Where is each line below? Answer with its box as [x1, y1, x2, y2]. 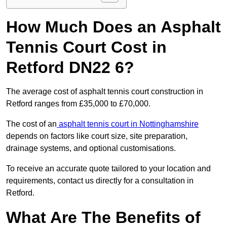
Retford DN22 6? [6, 58, 134, 77]
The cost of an [6, 120, 57, 129]
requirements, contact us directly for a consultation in [6, 176, 194, 185]
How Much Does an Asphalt [6, 18, 221, 36]
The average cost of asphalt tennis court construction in [6, 87, 203, 96]
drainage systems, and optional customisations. [6, 144, 176, 153]
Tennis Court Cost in [6, 38, 167, 57]
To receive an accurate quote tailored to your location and [6, 164, 211, 173]
